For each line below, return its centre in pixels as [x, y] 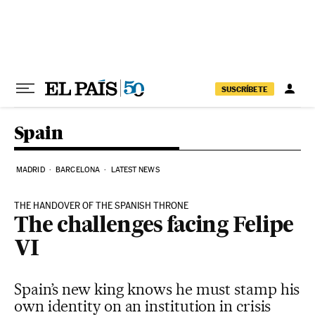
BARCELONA [78, 170]
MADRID [31, 170]
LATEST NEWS [135, 170]
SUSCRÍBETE [245, 89]
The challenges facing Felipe [154, 226]
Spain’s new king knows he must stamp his [157, 289]
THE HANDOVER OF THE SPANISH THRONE [101, 206]
